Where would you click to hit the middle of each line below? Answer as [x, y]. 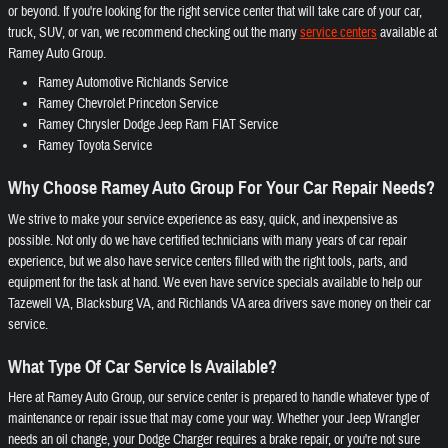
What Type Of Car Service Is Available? [142, 366]
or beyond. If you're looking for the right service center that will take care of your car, [215, 12]
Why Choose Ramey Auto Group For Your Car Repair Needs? [221, 188]
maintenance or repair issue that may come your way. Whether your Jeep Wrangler [214, 419]
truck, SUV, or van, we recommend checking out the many [154, 33]
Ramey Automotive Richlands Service [133, 83]
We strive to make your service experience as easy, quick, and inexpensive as [203, 219]
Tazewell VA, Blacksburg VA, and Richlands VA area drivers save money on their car [219, 303]
